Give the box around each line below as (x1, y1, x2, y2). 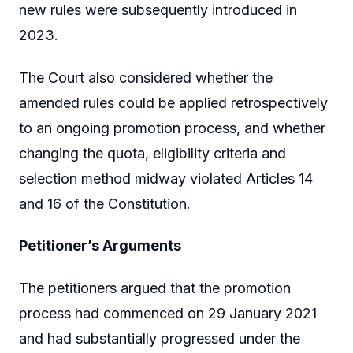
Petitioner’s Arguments (19, 237, 181, 255)
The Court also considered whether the (19, 69, 273, 86)
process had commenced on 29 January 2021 (19, 304, 317, 321)
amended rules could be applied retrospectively (19, 94, 328, 111)
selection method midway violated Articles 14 (19, 169, 313, 187)
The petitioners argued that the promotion (19, 279, 291, 296)
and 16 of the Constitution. (19, 195, 191, 212)
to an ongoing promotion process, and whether (19, 119, 325, 136)
